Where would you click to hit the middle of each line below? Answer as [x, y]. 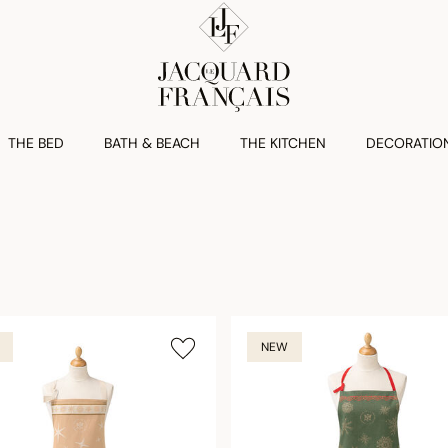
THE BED [36, 143]
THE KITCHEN [283, 143]
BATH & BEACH [152, 143]
